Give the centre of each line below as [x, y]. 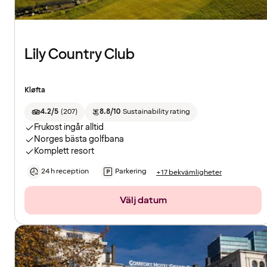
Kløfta [35, 91]
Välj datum [143, 201]
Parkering [131, 172]
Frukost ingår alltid [69, 128]
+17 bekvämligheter [189, 172]
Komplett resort [64, 151]
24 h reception [65, 172]
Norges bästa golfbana [79, 139]
